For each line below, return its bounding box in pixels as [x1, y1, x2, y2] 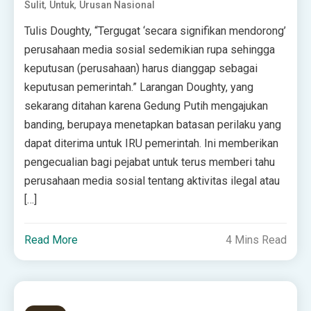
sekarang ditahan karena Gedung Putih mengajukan [24, 99, 269, 112]
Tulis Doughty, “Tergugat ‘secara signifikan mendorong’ [24, 24, 287, 37]
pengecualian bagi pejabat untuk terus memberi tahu [24, 155, 276, 169]
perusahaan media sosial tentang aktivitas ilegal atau [24, 174, 280, 187]
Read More [24, 233, 78, 246]
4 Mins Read [225, 233, 287, 246]
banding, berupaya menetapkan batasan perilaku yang [24, 118, 282, 131]
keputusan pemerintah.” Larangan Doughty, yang [24, 81, 254, 94]
